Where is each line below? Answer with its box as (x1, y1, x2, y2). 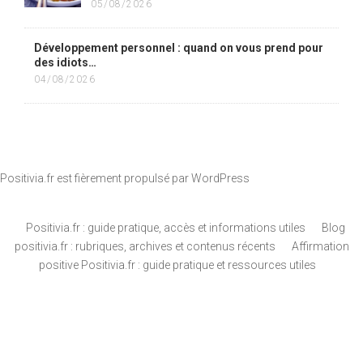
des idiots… (34, 55, 96, 69)
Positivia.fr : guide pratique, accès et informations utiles (26, 220, 305, 234)
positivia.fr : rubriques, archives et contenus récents (14, 239, 275, 253)
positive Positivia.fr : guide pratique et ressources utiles (39, 258, 316, 271)
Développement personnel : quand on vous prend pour (34, 41, 323, 54)
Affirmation (291, 239, 349, 253)
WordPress (191, 171, 250, 185)
